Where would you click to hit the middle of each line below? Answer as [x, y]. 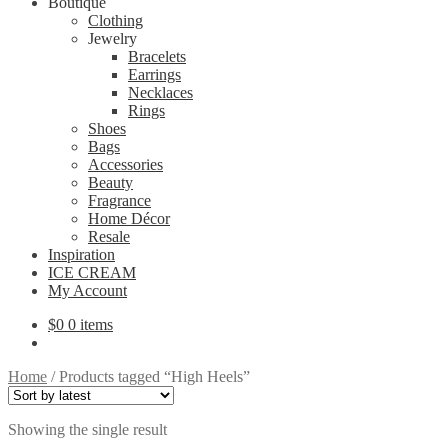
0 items [90, 324]
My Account [87, 290]
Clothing [115, 20]
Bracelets [157, 56]
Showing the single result [87, 429]
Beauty [110, 182]
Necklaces [160, 92]
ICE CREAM [92, 272]
